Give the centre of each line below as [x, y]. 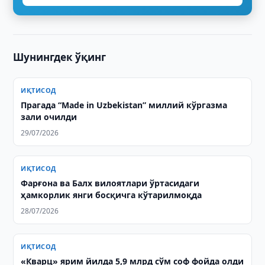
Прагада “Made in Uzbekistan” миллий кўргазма [124, 105]
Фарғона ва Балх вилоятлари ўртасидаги [110, 183]
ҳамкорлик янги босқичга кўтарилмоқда [112, 195]
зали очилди [49, 117]
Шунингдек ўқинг [60, 57]
